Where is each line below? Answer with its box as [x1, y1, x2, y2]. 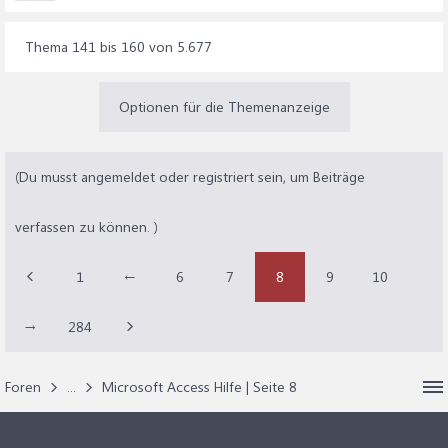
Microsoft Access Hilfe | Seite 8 [102, 377, 297, 396]
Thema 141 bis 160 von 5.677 [25, 37, 212, 56]
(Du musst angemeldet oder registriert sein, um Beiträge [15, 167, 365, 186]
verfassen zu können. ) [15, 217, 158, 236]
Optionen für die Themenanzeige [118, 97, 330, 116]
